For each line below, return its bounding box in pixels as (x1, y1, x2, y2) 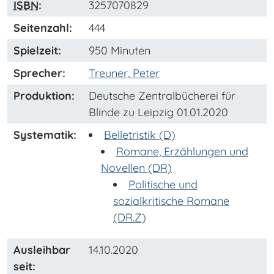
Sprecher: (13, 66, 65, 81)
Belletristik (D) (104, 128, 176, 143)
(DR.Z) (113, 210, 146, 225)
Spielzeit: (13, 43, 61, 58)
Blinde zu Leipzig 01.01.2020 (89, 105, 228, 120)
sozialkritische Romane (113, 194, 229, 209)
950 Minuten (89, 43, 150, 58)
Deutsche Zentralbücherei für (89, 89, 235, 103)
